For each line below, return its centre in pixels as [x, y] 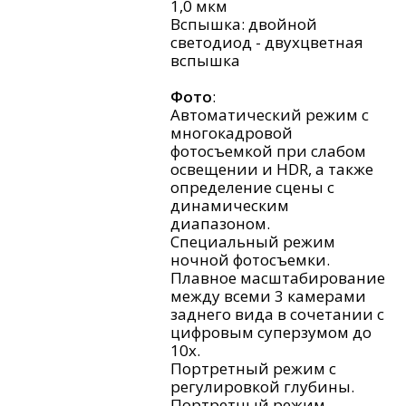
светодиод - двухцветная [267, 43]
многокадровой [232, 133]
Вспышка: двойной [244, 24]
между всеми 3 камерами [268, 296]
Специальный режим [253, 242]
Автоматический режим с [270, 115]
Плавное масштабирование [278, 278]
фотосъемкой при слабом [268, 151]
